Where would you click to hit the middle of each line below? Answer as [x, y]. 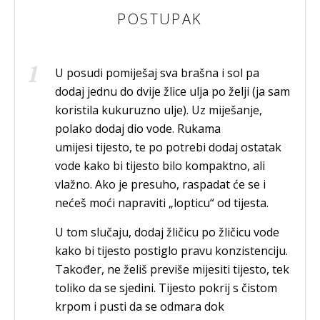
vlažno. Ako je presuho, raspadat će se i [160, 184]
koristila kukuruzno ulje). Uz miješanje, [159, 110]
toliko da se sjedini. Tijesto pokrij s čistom [166, 287]
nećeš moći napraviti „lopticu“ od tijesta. [162, 202]
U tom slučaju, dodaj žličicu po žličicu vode [167, 232]
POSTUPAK [160, 19]
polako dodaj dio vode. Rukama [138, 128]
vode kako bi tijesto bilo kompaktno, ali [160, 165]
